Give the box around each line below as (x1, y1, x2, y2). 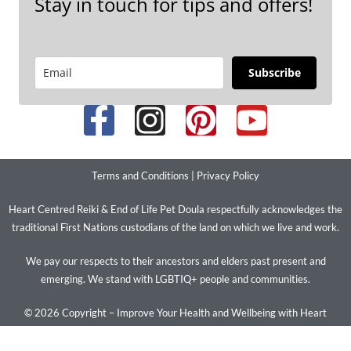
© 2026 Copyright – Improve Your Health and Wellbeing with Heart (24, 306, 327, 319)
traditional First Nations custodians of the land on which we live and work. (12, 220, 339, 233)
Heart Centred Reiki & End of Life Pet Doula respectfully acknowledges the (9, 202, 342, 215)
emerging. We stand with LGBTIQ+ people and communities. (41, 272, 310, 285)
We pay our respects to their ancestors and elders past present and (25, 254, 326, 267)
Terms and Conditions (92, 168, 189, 182)
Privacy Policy (197, 168, 259, 182)
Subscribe (248, 64, 301, 80)
